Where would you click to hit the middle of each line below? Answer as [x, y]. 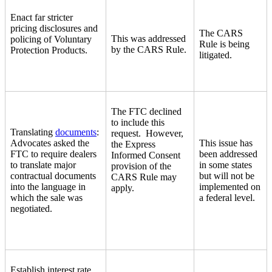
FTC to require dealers [53, 154]
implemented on [230, 186]
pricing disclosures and [54, 28]
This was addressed [148, 38]
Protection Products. [49, 50]
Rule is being [224, 44]
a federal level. [228, 197]
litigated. [217, 55]
